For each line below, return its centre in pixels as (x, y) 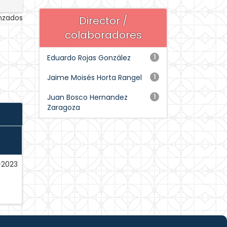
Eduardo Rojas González (89, 58)
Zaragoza (64, 107)
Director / (103, 21)
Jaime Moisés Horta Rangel (94, 78)
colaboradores (103, 35)
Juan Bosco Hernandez (87, 97)
